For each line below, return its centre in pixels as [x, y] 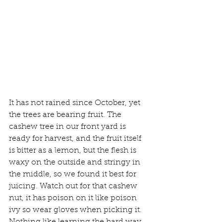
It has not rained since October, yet [76, 103]
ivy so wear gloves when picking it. [76, 210]
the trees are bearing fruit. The [66, 115]
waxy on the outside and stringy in [76, 163]
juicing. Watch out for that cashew [74, 187]
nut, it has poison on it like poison [74, 198]
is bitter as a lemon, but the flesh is [74, 151]
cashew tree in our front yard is [68, 127]
